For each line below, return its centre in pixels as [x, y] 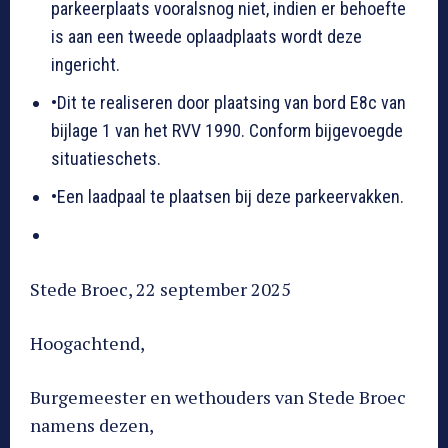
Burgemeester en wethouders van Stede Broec [218, 396]
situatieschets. [106, 158]
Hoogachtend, [87, 342]
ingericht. [85, 64]
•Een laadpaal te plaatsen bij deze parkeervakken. [227, 196]
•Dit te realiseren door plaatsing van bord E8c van [228, 102]
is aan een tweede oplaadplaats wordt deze [206, 36]
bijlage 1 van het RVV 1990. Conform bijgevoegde [227, 130]
